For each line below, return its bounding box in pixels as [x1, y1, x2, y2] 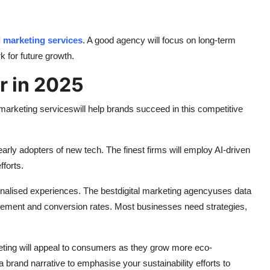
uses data [213, 186, 251, 196]
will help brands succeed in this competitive [74, 104, 243, 115]
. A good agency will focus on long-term [83, 35, 236, 46]
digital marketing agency [118, 186, 213, 196]
